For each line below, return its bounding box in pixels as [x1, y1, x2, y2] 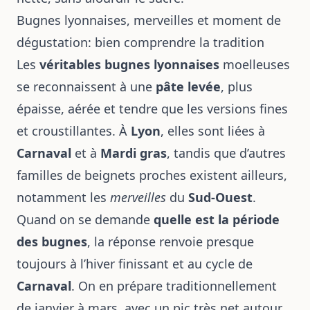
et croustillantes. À [17, 122, 131, 139]
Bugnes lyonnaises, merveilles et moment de [17, 12, 281, 28]
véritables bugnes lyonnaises [39, 56, 219, 73]
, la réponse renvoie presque [87, 233, 254, 250]
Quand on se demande [17, 211, 154, 228]
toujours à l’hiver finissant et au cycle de [17, 255, 253, 272]
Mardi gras [100, 145, 167, 161]
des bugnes [17, 233, 87, 250]
